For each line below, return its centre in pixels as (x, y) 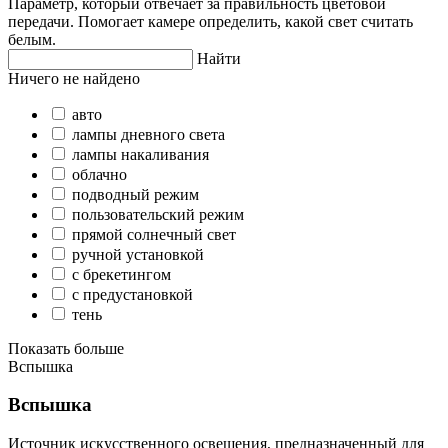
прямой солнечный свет (154, 234)
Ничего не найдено (74, 78)
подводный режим (135, 194)
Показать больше (66, 348)
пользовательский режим (158, 214)
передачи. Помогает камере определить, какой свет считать (210, 21)
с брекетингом (121, 274)
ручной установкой (138, 254)
